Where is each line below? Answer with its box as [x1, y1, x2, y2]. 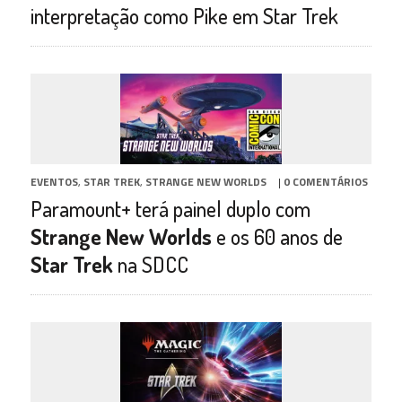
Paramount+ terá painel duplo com [30, 195, 310, 223]
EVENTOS [30, 173, 78, 191]
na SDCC [112, 250, 188, 279]
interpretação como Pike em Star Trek [30, 2, 338, 31]
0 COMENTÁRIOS [283, 173, 368, 191]
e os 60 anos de [211, 223, 343, 251]
